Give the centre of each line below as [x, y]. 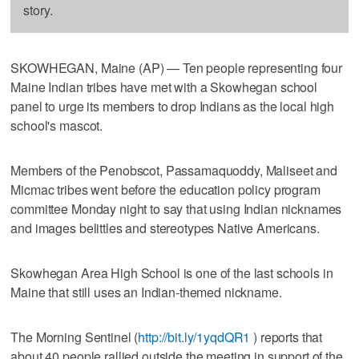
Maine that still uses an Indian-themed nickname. [146, 292]
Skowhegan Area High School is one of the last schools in [172, 272]
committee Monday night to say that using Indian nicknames [176, 208]
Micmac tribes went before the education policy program [165, 189]
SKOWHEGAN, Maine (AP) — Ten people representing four [177, 67]
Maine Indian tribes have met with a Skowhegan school [164, 87]
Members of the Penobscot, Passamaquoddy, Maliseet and [174, 170]
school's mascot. [57, 125]
